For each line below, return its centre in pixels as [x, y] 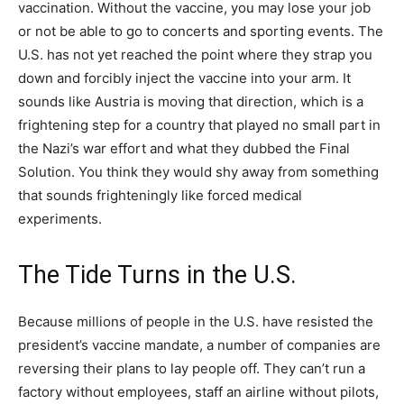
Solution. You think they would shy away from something [198, 172]
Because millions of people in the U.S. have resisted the [196, 322]
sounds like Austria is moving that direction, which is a [191, 102]
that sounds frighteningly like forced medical [160, 196]
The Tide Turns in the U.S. [157, 275]
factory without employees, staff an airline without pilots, [198, 392]
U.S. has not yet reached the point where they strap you [195, 55]
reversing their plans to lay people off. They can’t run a [192, 369]
